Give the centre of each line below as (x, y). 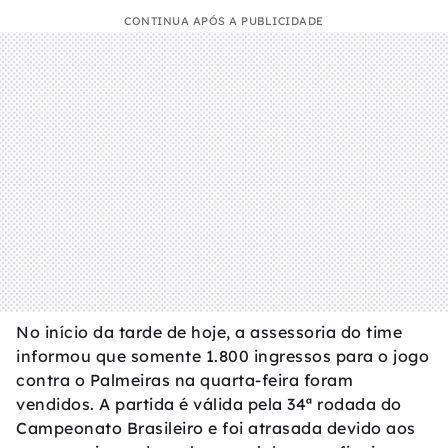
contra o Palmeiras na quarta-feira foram (184, 380)
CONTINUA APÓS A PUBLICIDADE (224, 21)
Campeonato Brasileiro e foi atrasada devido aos (216, 428)
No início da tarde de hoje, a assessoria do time (209, 332)
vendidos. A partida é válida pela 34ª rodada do (209, 404)
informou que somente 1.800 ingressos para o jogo (222, 356)
